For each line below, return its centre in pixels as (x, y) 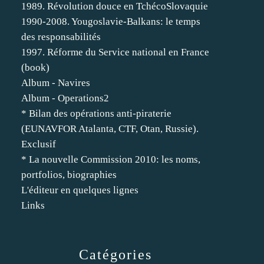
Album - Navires (56, 83)
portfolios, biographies (69, 175)
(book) (35, 67)
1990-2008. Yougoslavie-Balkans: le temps (111, 22)
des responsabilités (61, 37)
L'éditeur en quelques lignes (80, 190)
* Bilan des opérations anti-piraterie (96, 113)
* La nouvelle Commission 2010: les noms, (111, 159)
